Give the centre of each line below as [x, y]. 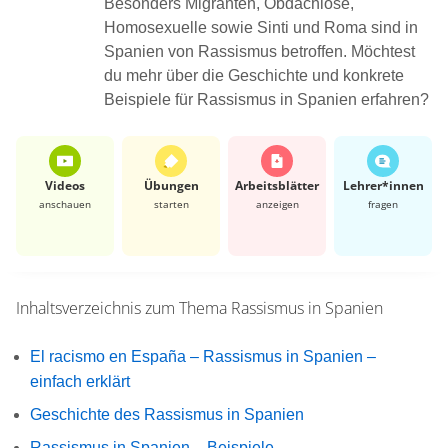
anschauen [65, 203]
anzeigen [277, 203]
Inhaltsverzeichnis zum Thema [121, 307]
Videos [65, 185]
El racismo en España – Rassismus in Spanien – [203, 356]
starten [171, 203]
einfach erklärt [80, 381]
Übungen [171, 185]
